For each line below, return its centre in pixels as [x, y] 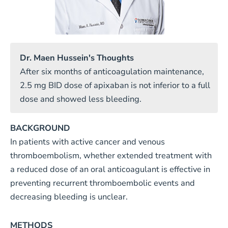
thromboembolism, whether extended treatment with [111, 156]
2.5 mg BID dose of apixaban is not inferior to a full [115, 85]
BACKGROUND [40, 128]
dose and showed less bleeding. [81, 99]
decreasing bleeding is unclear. [69, 197]
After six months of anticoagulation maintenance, [112, 71]
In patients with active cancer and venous [87, 142]
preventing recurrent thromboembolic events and [102, 183]
